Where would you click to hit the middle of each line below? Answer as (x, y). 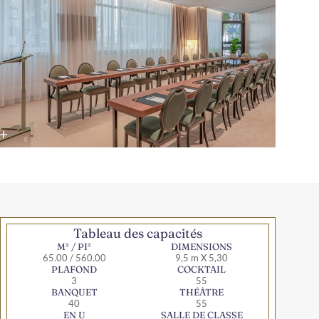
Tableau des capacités (138, 234)
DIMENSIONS (202, 247)
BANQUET (74, 292)
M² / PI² (74, 247)
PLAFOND (74, 270)
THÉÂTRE (202, 292)
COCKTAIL (202, 270)
